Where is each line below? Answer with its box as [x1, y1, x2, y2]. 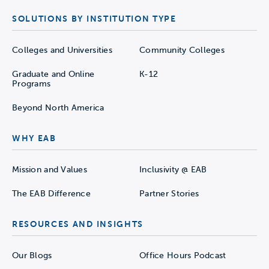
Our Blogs [12, 251, 52, 260]
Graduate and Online [12, 70, 95, 79]
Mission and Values [12, 165, 88, 174]
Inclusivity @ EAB [139, 165, 207, 174]
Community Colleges [139, 46, 225, 55]
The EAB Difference [12, 189, 91, 198]
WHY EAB [12, 133, 56, 143]
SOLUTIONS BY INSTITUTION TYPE [12, 14, 177, 23]
